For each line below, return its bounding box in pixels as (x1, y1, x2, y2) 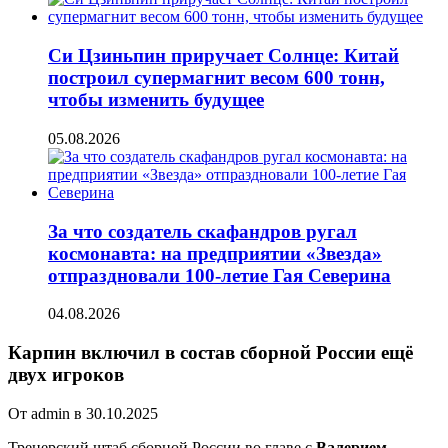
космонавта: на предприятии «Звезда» (48, 242, 382, 264)
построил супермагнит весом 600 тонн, (48, 67, 385, 89)
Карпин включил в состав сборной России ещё (8, 342, 413, 364)
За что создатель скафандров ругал (48, 220, 357, 242)
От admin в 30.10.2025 (8, 404, 158, 422)
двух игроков (8, 364, 124, 386)
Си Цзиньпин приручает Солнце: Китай (48, 45, 399, 67)
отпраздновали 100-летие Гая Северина (48, 264, 391, 286)
